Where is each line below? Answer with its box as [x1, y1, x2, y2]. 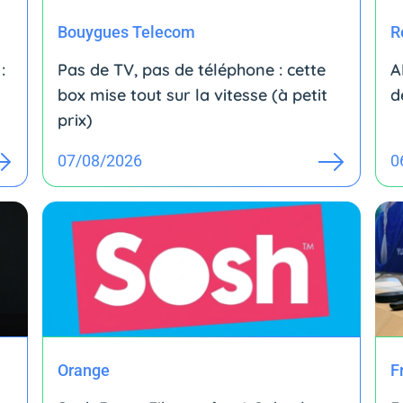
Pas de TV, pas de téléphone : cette [58, 58, 327, 80]
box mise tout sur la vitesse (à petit [58, 84, 328, 105]
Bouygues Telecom [58, 22, 196, 41]
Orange [58, 360, 111, 380]
